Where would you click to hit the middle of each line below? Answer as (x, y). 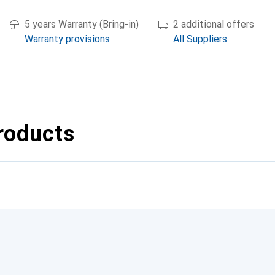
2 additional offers (214, 24)
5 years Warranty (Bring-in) (82, 24)
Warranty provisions (67, 39)
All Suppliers (200, 39)
